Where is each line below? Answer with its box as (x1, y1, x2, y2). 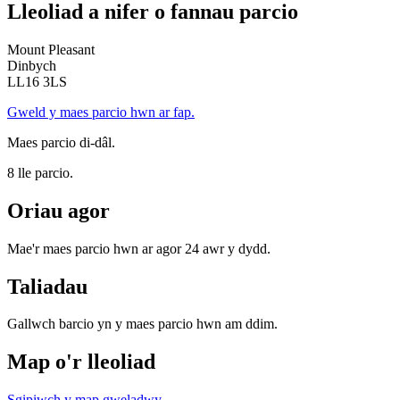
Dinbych (7, 57, 56, 73)
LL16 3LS (7, 73, 67, 89)
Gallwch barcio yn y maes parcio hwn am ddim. (7, 316, 278, 332)
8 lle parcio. (7, 164, 73, 180)
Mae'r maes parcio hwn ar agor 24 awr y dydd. (7, 240, 271, 256)
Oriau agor (7, 198, 110, 222)
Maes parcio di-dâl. (7, 134, 115, 150)
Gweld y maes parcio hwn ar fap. (7, 104, 195, 120)
